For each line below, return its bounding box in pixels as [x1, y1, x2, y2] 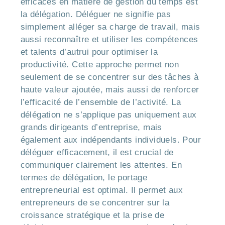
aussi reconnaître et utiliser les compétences [20, 34, 198, 44]
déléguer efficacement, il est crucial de [20, 147, 174, 157]
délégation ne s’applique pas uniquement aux [20, 109, 197, 120]
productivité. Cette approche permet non [20, 59, 179, 69]
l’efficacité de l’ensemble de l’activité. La [20, 97, 181, 107]
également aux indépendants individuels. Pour [20, 135, 201, 145]
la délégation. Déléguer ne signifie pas [20, 9, 171, 19]
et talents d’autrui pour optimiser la [20, 47, 158, 57]
